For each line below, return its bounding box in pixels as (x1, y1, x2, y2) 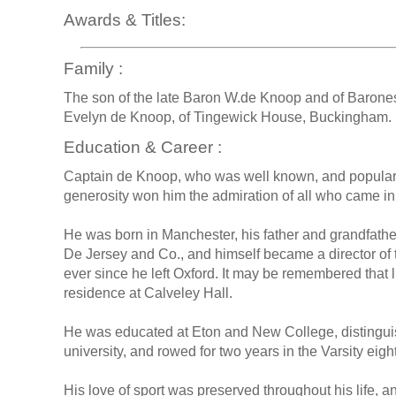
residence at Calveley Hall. (64, 286, 232, 301)
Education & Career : (64, 137, 222, 156)
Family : (64, 58, 123, 78)
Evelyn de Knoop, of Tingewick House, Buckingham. (64, 110, 392, 126)
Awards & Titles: (64, 10, 186, 29)
